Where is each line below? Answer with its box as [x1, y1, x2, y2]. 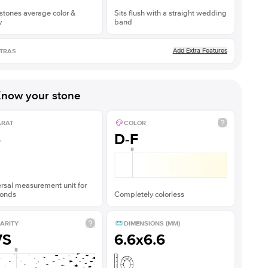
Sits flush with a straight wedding [114, 8, 227, 18]
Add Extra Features [172, 47, 227, 54]
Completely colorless [114, 190, 184, 199]
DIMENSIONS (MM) [123, 219, 180, 227]
